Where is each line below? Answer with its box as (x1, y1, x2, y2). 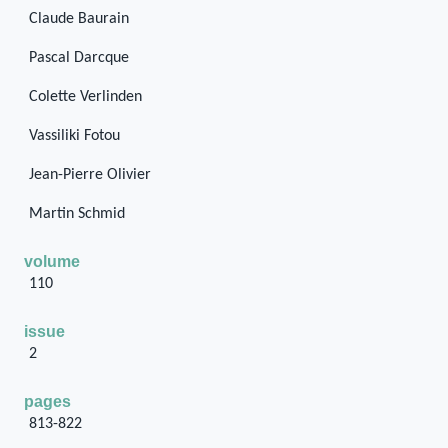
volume (24, 253, 80, 270)
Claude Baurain (28, 11, 129, 27)
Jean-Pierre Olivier (28, 167, 151, 183)
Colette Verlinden (28, 89, 142, 105)
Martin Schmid (28, 206, 125, 222)
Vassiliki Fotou (28, 128, 120, 144)
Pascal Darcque (28, 50, 129, 66)
